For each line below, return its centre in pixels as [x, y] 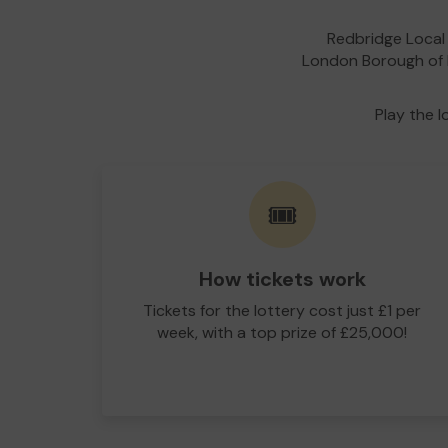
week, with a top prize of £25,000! [282, 332]
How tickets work [282, 278]
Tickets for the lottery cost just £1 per [282, 310]
